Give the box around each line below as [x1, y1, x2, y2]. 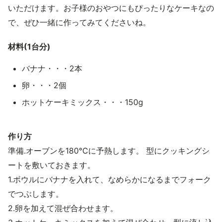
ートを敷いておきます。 [8, 160, 95, 170]
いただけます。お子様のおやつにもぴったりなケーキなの [8, 3, 214, 13]
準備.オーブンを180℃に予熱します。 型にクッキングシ [8, 146, 210, 156]
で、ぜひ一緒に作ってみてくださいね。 [8, 17, 151, 27]
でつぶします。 [8, 189, 63, 199]
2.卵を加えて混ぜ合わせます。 [8, 203, 118, 213]
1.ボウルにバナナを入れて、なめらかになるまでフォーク [8, 174, 211, 184]
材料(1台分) [8, 42, 51, 52]
